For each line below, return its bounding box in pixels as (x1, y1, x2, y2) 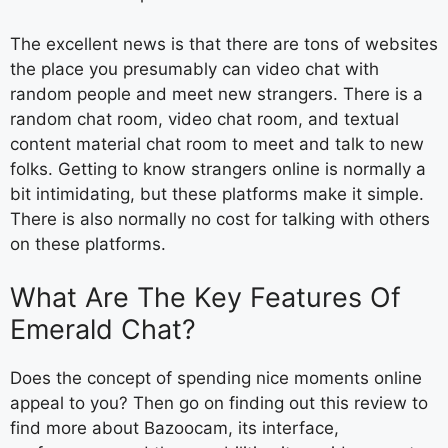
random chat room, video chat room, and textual (10, 108, 399, 129)
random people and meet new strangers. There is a (10, 83, 423, 104)
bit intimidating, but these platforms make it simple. (10, 183, 424, 204)
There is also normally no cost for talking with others (10, 208, 430, 229)
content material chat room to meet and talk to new (10, 133, 424, 154)
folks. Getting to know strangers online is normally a (10, 158, 426, 179)
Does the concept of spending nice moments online (10, 368, 422, 388)
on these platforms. (10, 233, 166, 254)
